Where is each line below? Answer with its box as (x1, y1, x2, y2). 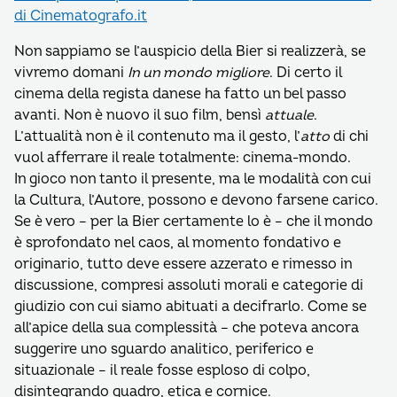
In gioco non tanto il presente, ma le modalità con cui (14, 170, 371, 188)
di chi (330, 128, 369, 145)
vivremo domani (14, 64, 128, 82)
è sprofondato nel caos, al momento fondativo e (14, 234, 341, 252)
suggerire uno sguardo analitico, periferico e (14, 340, 314, 358)
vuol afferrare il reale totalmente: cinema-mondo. (14, 149, 351, 167)
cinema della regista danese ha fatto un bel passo (14, 85, 346, 103)
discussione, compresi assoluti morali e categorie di (14, 276, 363, 294)
